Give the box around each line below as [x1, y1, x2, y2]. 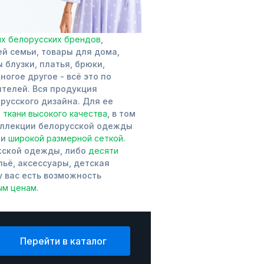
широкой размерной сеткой [8, 133, 123, 143]
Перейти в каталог [20, 235, 107, 247]
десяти [88, 146, 118, 156]
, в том [107, 108, 136, 118]
